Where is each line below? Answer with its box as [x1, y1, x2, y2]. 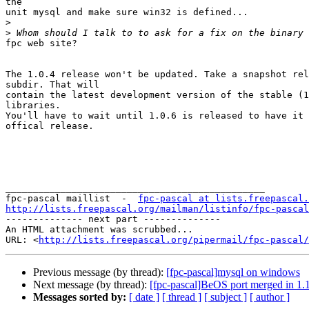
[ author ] [250, 291, 290, 303]
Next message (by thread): [33, 279, 150, 291]
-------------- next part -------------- [6, 214, 221, 225]
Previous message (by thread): [33, 266, 166, 279]
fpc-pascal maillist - [6, 193, 138, 204]
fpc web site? [6, 38, 83, 49]
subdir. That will [6, 79, 99, 90]
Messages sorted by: [33, 291, 126, 303]
